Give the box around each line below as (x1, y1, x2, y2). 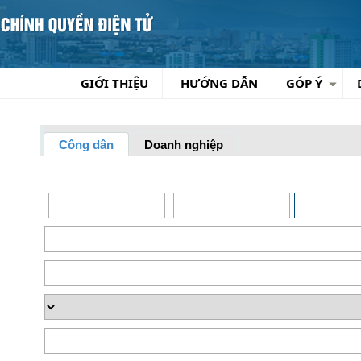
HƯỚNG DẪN (180, 75, 258, 91)
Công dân (59, 138, 114, 151)
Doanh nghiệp (144, 138, 223, 151)
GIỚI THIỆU (81, 75, 148, 91)
